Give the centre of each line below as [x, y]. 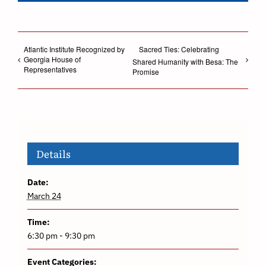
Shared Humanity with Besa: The [186, 62]
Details [53, 153]
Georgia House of [52, 59]
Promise [146, 72]
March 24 [44, 196]
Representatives [50, 69]
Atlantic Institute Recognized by [74, 49]
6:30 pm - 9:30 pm [61, 235]
